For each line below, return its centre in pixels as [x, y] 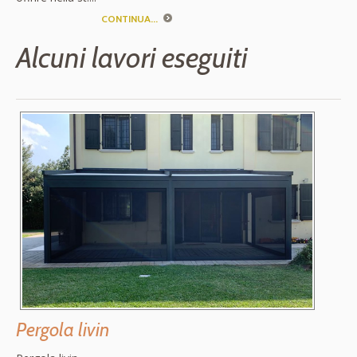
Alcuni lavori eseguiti [132, 58]
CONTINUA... [129, 19]
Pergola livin [63, 330]
